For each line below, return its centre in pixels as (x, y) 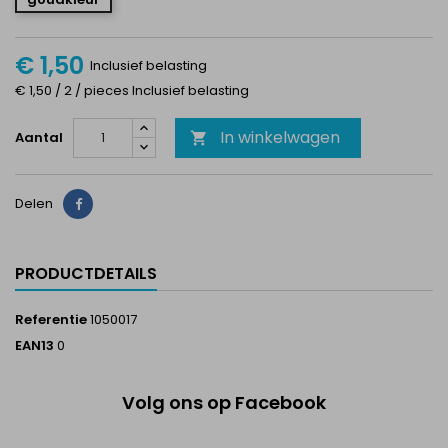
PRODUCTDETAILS (86, 273)
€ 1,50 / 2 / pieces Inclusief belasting (132, 90)
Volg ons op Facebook (224, 402)
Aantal (39, 137)
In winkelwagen (280, 137)
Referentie (51, 319)
